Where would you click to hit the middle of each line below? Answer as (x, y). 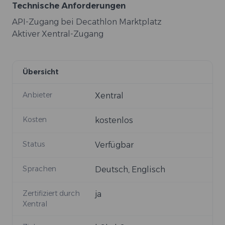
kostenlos (114, 121)
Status (34, 144)
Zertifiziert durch (51, 194)
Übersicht (41, 72)
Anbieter (37, 95)
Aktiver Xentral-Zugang (58, 34)
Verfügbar (114, 145)
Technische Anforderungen (69, 6)
